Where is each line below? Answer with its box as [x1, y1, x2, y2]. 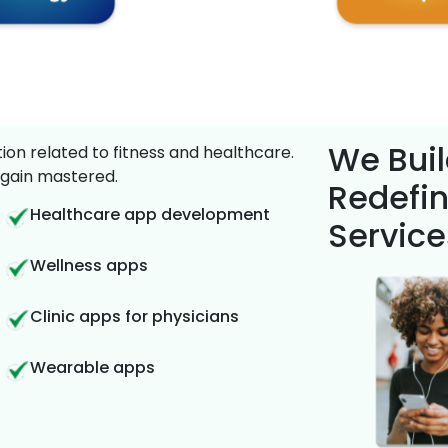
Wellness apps [30, 254, 149, 278]
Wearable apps [30, 356, 156, 380]
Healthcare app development [30, 203, 271, 227]
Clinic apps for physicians [30, 305, 240, 329]
